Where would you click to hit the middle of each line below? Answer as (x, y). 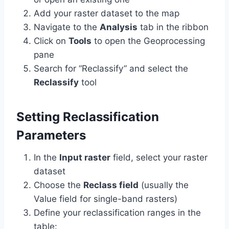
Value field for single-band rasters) (106, 199)
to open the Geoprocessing (148, 41)
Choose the (59, 185)
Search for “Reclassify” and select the (111, 69)
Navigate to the (67, 27)
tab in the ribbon (173, 27)
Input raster (85, 158)
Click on (51, 41)
